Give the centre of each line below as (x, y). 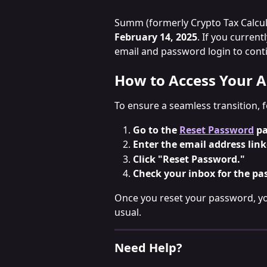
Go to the (156, 130)
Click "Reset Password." (189, 159)
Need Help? (148, 247)
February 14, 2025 (156, 37)
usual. (128, 212)
